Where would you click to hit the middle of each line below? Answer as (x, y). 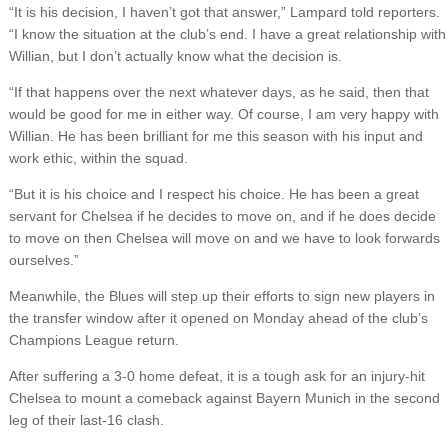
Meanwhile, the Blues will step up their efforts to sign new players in (221, 296)
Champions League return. (93, 340)
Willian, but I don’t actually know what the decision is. (175, 56)
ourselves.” (43, 260)
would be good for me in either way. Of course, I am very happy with (223, 114)
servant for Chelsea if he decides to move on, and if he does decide (222, 216)
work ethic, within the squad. (98, 158)
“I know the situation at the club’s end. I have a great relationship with (227, 34)
